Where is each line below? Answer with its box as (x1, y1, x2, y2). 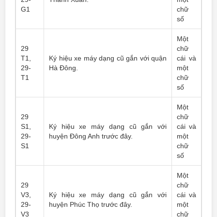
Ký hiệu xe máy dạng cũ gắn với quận (49, 54, 167, 62)
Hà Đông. (49, 64, 78, 72)
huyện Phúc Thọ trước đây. (49, 201, 132, 208)
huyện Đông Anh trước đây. (49, 132, 133, 140)
